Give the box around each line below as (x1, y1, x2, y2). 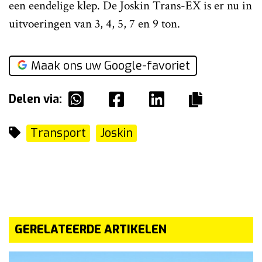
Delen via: (9, 91, 62, 107)
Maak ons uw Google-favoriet (31, 57, 190, 74)
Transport (30, 125, 86, 141)
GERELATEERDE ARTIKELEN (15, 221, 167, 237)
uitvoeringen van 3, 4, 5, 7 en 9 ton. (9, 15, 180, 32)
